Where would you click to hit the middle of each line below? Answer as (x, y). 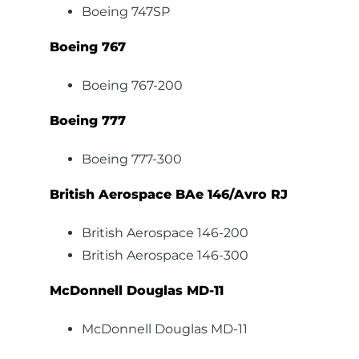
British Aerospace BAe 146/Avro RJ (169, 194)
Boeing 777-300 (132, 159)
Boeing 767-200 (133, 85)
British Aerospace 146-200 (165, 233)
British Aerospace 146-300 (165, 255)
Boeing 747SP (126, 12)
